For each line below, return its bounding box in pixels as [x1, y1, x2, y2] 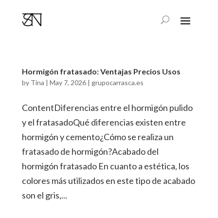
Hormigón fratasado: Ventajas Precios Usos [21, 67, 181, 76]
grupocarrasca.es [91, 78, 144, 87]
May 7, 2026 [49, 78, 86, 87]
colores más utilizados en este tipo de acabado [21, 175, 195, 186]
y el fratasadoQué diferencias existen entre [21, 117, 186, 127]
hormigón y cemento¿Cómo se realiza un [21, 131, 174, 142]
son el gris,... [21, 190, 67, 200]
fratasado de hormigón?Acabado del [21, 146, 159, 157]
